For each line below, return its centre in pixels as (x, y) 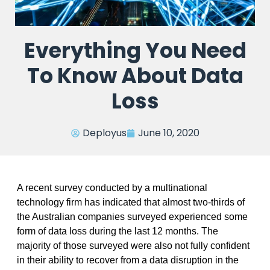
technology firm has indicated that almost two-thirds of (130, 202)
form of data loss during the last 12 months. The (117, 231)
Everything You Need (135, 51)
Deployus (104, 133)
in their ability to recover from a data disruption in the (127, 260)
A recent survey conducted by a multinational (112, 187)
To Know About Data (135, 76)
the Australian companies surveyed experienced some (132, 216)
